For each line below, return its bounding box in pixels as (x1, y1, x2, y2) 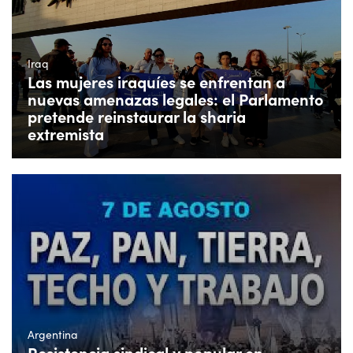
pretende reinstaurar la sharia (28, 106, 246, 128)
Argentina (28, 327, 78, 343)
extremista (28, 123, 104, 145)
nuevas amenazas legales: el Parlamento (28, 88, 324, 110)
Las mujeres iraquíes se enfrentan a (28, 71, 285, 93)
